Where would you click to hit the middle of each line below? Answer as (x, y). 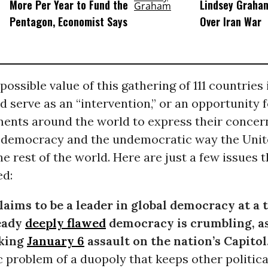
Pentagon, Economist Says (68, 21)
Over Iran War (230, 21)
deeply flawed (65, 223)
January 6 (55, 241)
